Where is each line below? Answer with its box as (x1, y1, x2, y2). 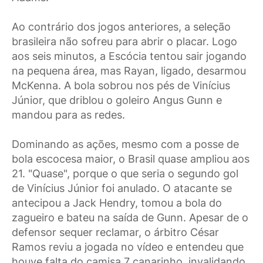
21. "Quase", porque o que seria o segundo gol (12, 167, 238, 180)
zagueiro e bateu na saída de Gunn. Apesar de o (12, 211, 248, 224)
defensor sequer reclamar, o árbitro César (12, 225, 219, 238)
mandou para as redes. (12, 108, 125, 121)
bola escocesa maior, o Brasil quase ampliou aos (12, 152, 249, 165)
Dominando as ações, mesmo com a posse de (12, 137, 239, 150)
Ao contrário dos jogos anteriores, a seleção (12, 20, 231, 33)
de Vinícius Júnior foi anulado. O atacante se (12, 181, 232, 194)
